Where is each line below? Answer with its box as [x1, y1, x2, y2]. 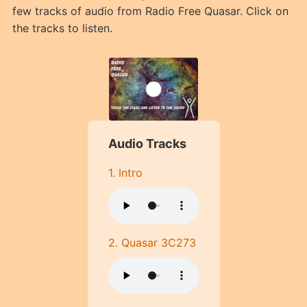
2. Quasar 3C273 [108, 236, 196, 250]
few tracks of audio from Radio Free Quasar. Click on [12, 4, 288, 18]
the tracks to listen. [12, 21, 112, 35]
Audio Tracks [108, 136, 186, 151]
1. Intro [108, 166, 143, 180]
